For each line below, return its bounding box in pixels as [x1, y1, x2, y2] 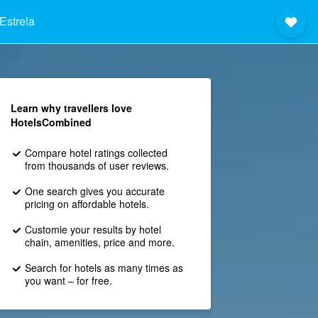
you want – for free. [24, 273, 112, 287]
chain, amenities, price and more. [24, 235, 175, 249]
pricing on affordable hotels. [24, 197, 149, 211]
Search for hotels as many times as [24, 261, 183, 275]
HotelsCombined [10, 115, 92, 129]
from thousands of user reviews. [24, 158, 169, 172]
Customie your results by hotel [24, 222, 161, 236]
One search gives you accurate [24, 184, 165, 198]
